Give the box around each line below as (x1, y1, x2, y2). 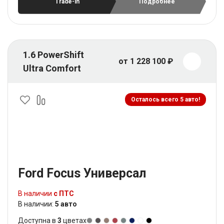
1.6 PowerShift (23, 49, 84, 60)
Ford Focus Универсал (18, 165, 146, 180)
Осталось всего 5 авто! (131, 95, 200, 103)
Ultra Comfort (23, 62, 81, 73)
